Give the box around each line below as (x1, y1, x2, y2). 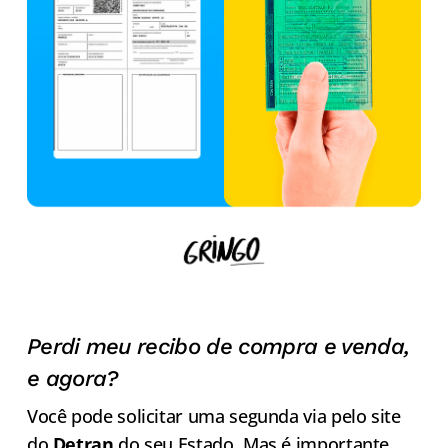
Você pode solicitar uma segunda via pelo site (26, 404, 401, 429)
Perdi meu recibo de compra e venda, (26, 333, 410, 360)
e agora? (26, 365, 118, 392)
